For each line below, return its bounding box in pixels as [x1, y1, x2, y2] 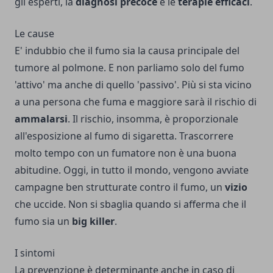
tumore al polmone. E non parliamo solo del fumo [15, 60, 244, 74]
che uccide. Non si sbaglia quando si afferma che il [15, 197, 246, 211]
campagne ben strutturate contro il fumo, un [15, 180, 225, 194]
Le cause [15, 26, 54, 40]
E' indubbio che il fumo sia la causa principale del [15, 43, 239, 57]
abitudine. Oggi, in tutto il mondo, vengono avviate [15, 163, 249, 177]
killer [90, 214, 115, 228]
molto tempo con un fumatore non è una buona [15, 146, 236, 160]
